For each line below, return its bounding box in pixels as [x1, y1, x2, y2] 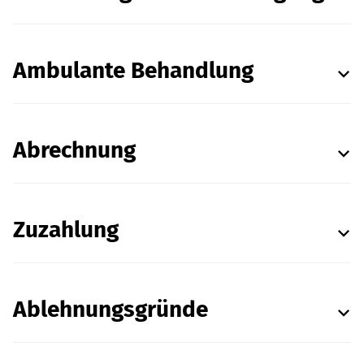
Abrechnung [13, 136, 136, 164]
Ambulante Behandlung [13, 57, 253, 84]
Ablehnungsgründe [13, 296, 208, 323]
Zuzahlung [13, 216, 119, 244]
